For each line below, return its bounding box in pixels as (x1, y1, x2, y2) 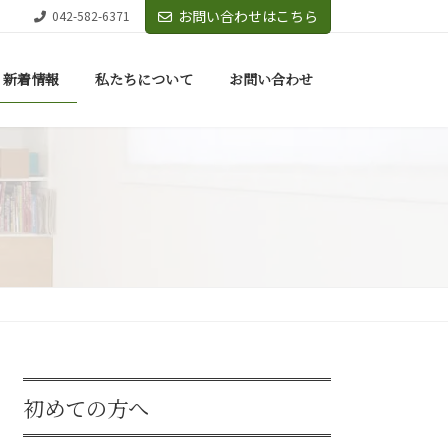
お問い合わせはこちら (178, 6, 318, 26)
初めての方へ (23, 393, 150, 424)
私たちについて (95, 69, 193, 90)
